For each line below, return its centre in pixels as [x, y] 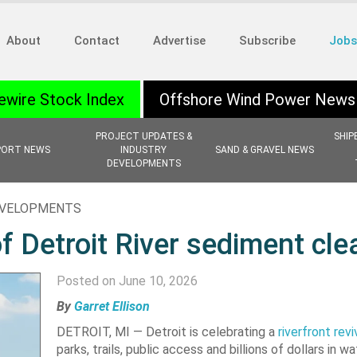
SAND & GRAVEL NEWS [265, 150]
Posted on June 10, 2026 [127, 281]
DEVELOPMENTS [143, 163]
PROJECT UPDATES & [143, 136]
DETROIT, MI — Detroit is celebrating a [167, 332]
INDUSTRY [143, 150]
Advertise [179, 41]
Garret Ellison [112, 306]
